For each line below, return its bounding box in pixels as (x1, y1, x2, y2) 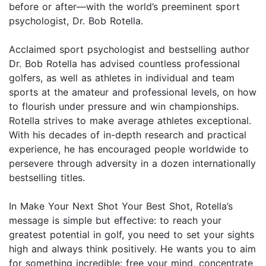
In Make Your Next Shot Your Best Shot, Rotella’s (9, 200, 233, 213)
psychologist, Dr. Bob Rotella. (9, 15, 143, 27)
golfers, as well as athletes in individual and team (9, 72, 235, 84)
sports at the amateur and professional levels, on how (9, 86, 256, 99)
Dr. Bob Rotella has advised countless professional (9, 58, 240, 70)
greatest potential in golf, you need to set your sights (9, 229, 254, 241)
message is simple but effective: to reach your (9, 214, 221, 227)
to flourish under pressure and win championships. (9, 100, 239, 113)
